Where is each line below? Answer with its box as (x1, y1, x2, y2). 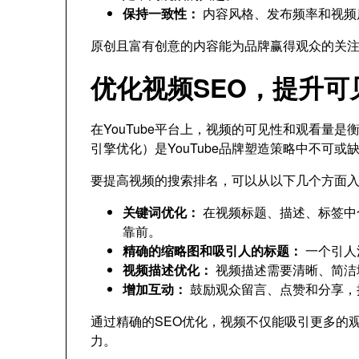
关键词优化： (123, 203, 200, 221)
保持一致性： (123, 4, 200, 22)
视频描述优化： (123, 260, 212, 279)
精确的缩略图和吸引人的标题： (123, 241, 302, 260)
